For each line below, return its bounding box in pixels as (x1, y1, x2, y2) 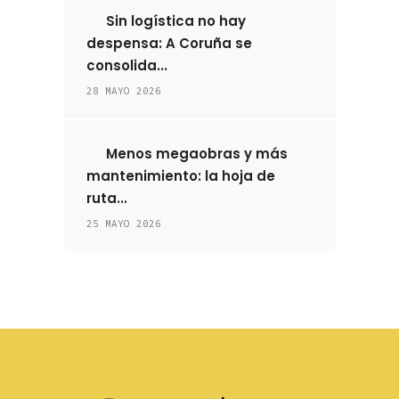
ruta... (85, 189, 127, 208)
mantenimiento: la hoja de (85, 167, 275, 185)
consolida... (85, 56, 167, 75)
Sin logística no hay (102, 12, 247, 30)
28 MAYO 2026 (85, 85, 161, 97)
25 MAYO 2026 (85, 217, 161, 230)
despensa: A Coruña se (85, 34, 252, 53)
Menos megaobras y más (102, 144, 289, 163)
